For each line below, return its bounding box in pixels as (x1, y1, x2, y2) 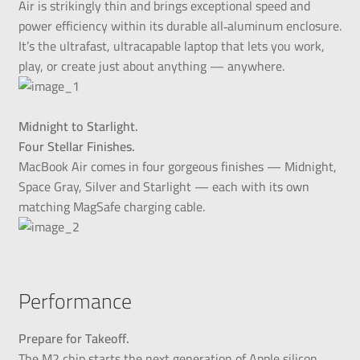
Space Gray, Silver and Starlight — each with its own (18, 174, 309, 198)
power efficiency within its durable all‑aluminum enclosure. (18, 13, 342, 38)
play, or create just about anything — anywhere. (18, 53, 284, 78)
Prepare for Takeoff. (18, 325, 129, 350)
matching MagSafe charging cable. (18, 194, 205, 219)
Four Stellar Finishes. (18, 133, 135, 158)
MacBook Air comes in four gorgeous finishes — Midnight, (18, 153, 337, 178)
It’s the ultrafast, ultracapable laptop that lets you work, (18, 33, 325, 58)
